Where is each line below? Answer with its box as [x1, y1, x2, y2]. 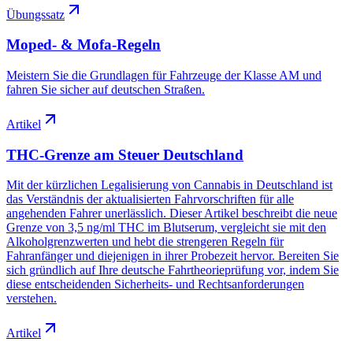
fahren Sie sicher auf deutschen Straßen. [6, 83, 205, 96]
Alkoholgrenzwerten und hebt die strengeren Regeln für [6, 235, 284, 249]
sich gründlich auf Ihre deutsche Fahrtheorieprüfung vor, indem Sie [6, 263, 339, 277]
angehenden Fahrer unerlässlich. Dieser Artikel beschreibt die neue [6, 206, 337, 221]
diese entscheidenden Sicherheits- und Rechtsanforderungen [6, 277, 304, 292]
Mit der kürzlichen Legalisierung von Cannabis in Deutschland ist [6, 178, 333, 192]
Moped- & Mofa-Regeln [6, 36, 161, 54]
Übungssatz [6, 7, 65, 21]
